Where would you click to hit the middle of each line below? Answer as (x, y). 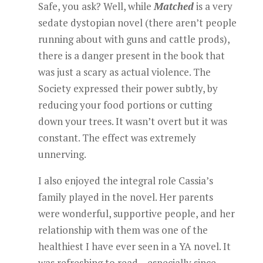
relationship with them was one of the (123, 230)
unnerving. (62, 154)
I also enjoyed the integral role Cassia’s (125, 181)
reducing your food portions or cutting (125, 105)
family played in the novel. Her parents (125, 197)
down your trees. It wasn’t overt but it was (132, 121)
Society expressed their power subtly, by (128, 88)
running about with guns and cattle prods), (134, 39)
